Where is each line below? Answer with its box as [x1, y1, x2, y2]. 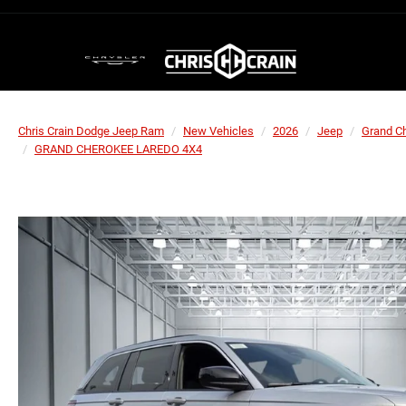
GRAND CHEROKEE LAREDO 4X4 [34, 142, 202, 156]
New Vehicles [183, 124, 254, 138]
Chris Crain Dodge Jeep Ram [18, 124, 164, 138]
